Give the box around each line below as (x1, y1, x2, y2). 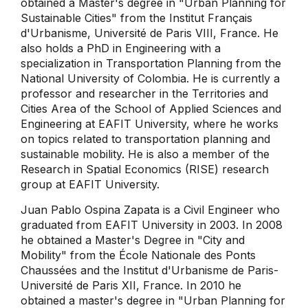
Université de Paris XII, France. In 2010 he (21, 278, 241, 292)
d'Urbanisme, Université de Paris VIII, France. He (21, 26, 278, 40)
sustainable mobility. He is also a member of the (21, 147, 269, 161)
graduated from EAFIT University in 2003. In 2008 (21, 218, 283, 232)
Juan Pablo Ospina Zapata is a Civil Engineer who (21, 203, 280, 217)
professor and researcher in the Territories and (21, 87, 268, 100)
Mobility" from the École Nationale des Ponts (21, 248, 256, 262)
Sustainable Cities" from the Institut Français (21, 11, 252, 25)
